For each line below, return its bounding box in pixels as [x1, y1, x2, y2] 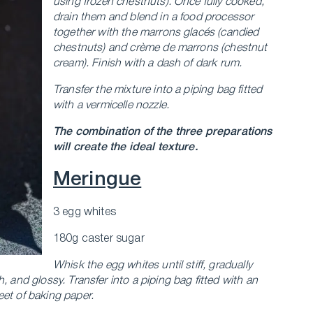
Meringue [53, 171, 142, 189]
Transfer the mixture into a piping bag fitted [53, 85, 263, 95]
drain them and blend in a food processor [53, 13, 254, 22]
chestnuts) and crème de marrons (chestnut [53, 43, 268, 53]
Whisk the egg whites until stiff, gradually [53, 261, 252, 270]
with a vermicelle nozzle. [53, 101, 170, 110]
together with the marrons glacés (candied [53, 28, 259, 38]
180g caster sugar [53, 234, 145, 244]
